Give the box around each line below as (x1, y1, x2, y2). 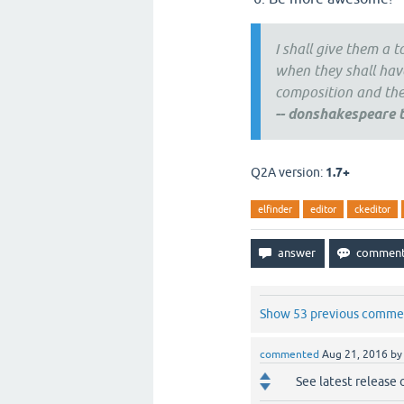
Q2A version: (251, 164, 326, 179)
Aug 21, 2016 (322, 347, 388, 361)
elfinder (258, 203, 292, 215)
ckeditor (354, 203, 390, 215)
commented (260, 347, 319, 361)
